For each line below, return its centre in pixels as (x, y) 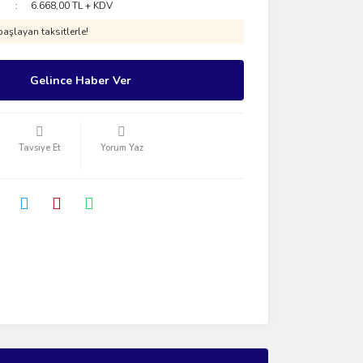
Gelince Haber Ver (81, 80)
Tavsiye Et (39, 148)
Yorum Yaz (122, 148)
